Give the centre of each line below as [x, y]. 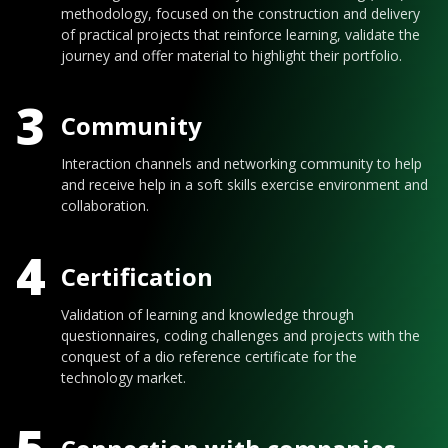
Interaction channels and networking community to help [241, 164]
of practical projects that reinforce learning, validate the [240, 34]
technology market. [123, 378]
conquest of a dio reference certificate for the [209, 357]
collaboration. [105, 206]
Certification [137, 276]
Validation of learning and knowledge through [207, 315]
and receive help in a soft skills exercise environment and [244, 185]
